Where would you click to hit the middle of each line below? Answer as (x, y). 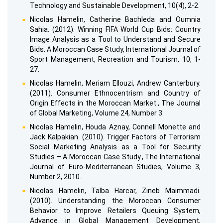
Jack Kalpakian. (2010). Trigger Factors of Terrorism (115, 137)
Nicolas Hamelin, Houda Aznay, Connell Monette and (115, 127)
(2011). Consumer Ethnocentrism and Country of (115, 93)
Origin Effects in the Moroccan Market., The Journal (115, 103)
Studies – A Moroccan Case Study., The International (115, 157)
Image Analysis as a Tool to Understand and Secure (115, 40)
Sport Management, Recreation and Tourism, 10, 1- (115, 59)
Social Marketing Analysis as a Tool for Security (115, 147)
